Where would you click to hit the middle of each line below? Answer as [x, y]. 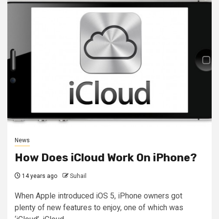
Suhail [78, 176]
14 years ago [39, 176]
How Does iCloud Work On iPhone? [106, 157]
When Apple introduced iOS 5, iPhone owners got [99, 196]
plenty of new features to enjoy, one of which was [99, 207]
